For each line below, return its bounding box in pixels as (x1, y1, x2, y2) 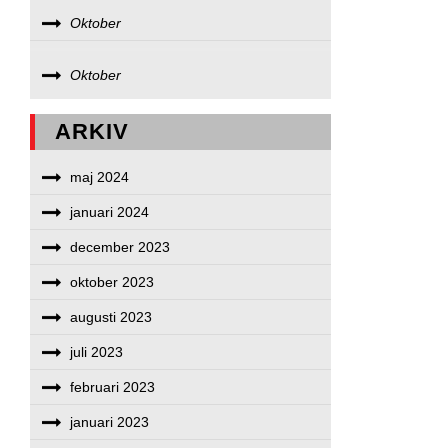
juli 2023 (70, 344, 124, 360)
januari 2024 (70, 204, 150, 220)
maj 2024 (70, 169, 130, 185)
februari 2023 (70, 379, 156, 395)
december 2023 (70, 239, 171, 255)
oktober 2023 (70, 274, 155, 290)
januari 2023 (70, 414, 150, 430)
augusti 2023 (70, 309, 153, 325)
